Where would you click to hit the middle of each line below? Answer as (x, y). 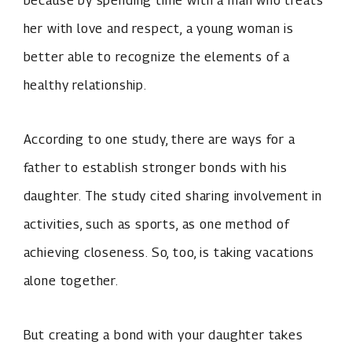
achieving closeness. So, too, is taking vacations (169, 252)
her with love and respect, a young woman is (158, 29)
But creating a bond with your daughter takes (163, 334)
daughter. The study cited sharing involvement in (173, 195)
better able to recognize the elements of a (157, 57)
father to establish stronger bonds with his (155, 167)
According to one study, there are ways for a (159, 139)
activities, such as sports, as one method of (156, 224)
